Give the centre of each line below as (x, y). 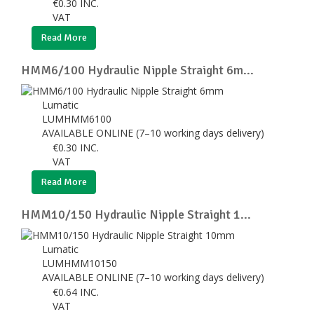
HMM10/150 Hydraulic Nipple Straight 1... (136, 214)
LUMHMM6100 (78, 118)
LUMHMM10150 (81, 263)
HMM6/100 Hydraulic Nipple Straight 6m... (137, 70)
